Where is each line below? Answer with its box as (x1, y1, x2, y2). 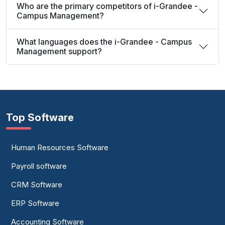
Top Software (6, 111, 74, 124)
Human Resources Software (11, 143, 108, 152)
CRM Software (11, 180, 62, 189)
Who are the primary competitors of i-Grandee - (17, 1, 198, 11)
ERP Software (11, 198, 59, 208)
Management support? (17, 46, 102, 56)
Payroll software (11, 161, 67, 171)
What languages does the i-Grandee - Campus (17, 37, 192, 47)
